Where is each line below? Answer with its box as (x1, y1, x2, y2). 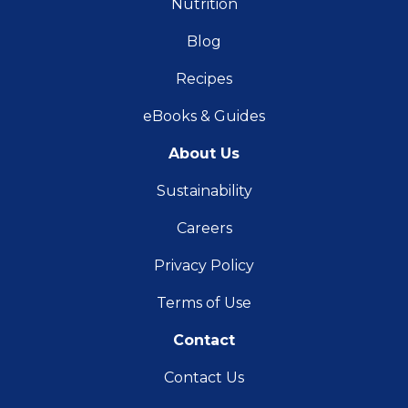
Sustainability (156, 182, 252, 200)
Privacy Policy (154, 257, 254, 275)
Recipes (176, 70, 232, 88)
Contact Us (164, 369, 244, 387)
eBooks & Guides (143, 107, 265, 126)
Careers (176, 219, 232, 238)
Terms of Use (157, 294, 251, 312)
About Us (168, 145, 240, 163)
